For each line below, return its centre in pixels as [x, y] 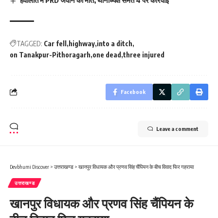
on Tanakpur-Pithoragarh [50, 54]
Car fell [55, 43]
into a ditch [115, 43]
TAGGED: [29, 43]
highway [82, 43]
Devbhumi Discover [29, 166]
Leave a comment [177, 128]
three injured [144, 54]
